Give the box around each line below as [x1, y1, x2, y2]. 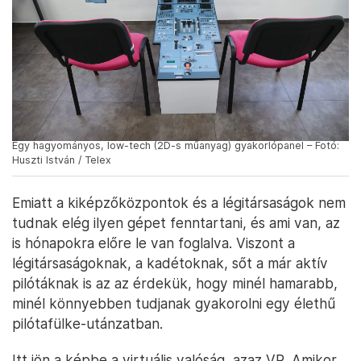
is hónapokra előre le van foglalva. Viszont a [12, 234, 295, 252]
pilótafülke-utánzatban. [12, 315, 163, 333]
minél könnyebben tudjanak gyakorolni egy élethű [12, 295, 335, 313]
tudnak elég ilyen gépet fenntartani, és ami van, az [12, 214, 340, 232]
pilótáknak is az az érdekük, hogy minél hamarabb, [12, 275, 338, 293]
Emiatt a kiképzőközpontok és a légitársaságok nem [12, 194, 346, 212]
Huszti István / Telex [12, 154, 111, 167]
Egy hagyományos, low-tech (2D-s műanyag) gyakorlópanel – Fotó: [12, 139, 339, 152]
